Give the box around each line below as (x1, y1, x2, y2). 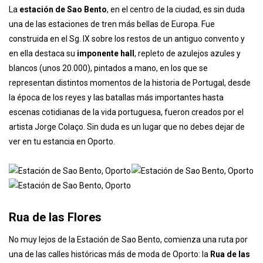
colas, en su (14, 16, 59, 26)
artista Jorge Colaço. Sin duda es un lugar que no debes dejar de (9, 183, 245, 193)
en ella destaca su (9, 110, 77, 120)
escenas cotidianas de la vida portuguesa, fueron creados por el (9, 168, 244, 178)
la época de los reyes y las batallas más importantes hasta (9, 154, 224, 164)
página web (59, 16, 102, 26)
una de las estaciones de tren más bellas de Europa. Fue (9, 80, 215, 90)
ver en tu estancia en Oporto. (9, 198, 115, 208)
